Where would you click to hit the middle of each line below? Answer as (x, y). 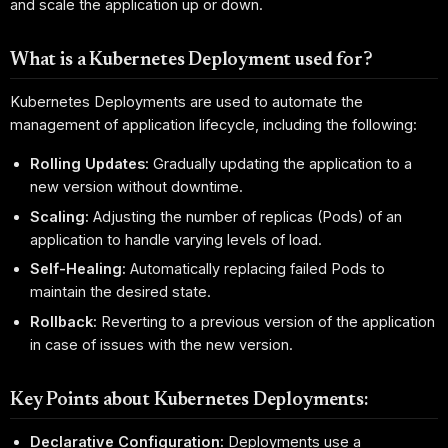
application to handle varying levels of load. (176, 239)
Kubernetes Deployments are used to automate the (186, 102)
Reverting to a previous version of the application (266, 321)
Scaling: (60, 216)
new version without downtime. (137, 187)
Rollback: (64, 321)
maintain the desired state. (121, 292)
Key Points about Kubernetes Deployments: (189, 400)
